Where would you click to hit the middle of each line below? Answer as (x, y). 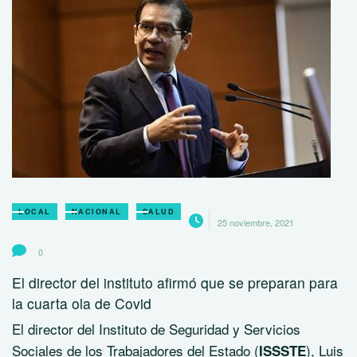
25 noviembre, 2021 (256, 222)
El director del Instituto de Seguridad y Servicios (156, 329)
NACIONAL (96, 212)
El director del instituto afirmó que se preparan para (175, 282)
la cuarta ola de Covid (82, 303)
